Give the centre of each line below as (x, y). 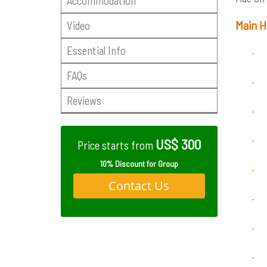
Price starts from (116, 145)
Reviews (84, 100)
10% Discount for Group (139, 163)
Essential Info (96, 50)
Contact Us (139, 185)
